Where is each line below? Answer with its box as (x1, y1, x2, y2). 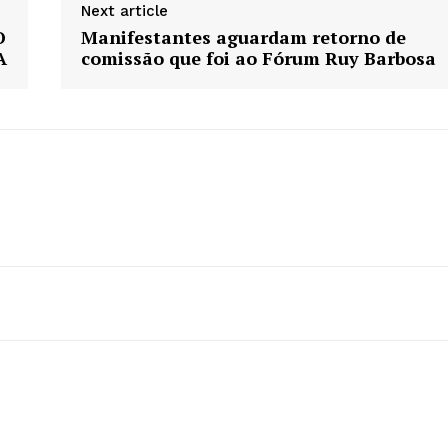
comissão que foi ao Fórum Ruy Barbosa (80, 46, 436, 71)
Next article (80, 2, 168, 21)
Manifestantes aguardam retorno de (80, 25, 406, 50)
